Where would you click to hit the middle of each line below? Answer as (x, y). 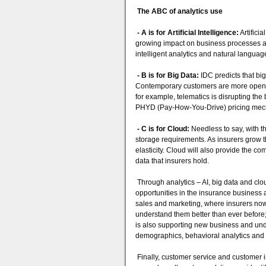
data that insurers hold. (172, 161)
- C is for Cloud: (163, 129)
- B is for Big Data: (169, 75)
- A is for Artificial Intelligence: (188, 33)
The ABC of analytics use (180, 11)
